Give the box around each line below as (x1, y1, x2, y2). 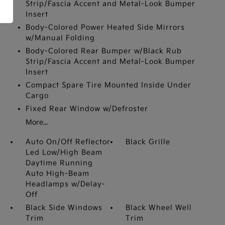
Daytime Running (25, 159, 93, 167)
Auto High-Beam (25, 169, 89, 178)
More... (25, 118, 48, 127)
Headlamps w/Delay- (25, 180, 105, 188)
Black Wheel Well (126, 203, 192, 212)
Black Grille (126, 138, 171, 146)
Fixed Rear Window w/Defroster (25, 104, 148, 113)
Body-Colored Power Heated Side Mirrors (25, 23, 185, 32)
